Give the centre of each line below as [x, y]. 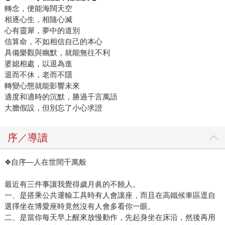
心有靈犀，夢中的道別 [42, 31]
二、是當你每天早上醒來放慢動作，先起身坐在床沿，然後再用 [110, 217]
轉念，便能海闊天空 [38, 9]
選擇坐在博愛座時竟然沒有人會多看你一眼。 [80, 206]
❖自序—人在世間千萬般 [45, 162]
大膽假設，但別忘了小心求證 [53, 108]
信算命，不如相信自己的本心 [53, 42]
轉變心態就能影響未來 [42, 86]
